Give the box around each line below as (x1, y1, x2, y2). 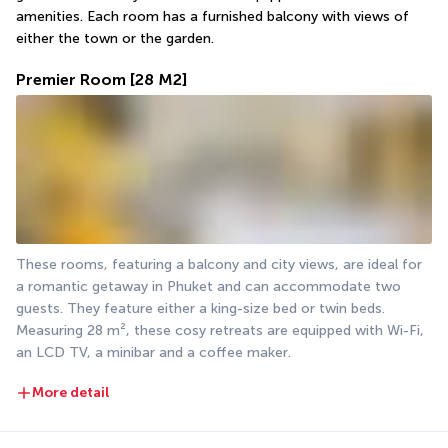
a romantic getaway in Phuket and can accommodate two (16, 278, 401, 296)
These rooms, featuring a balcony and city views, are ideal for (16, 256, 422, 274)
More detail (32, 384, 110, 402)
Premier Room (16, 69, 126, 89)
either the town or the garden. (16, 29, 214, 47)
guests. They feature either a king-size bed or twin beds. (16, 300, 385, 318)
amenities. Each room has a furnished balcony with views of (16, 7, 409, 25)
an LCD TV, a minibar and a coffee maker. (16, 344, 291, 362)
